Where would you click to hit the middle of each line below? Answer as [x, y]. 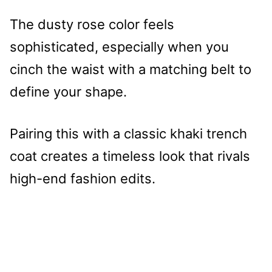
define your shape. [68, 91]
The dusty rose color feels [92, 24]
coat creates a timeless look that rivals [130, 156]
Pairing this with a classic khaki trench [128, 133]
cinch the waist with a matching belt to [131, 69]
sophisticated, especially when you [119, 46]
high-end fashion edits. [83, 178]
